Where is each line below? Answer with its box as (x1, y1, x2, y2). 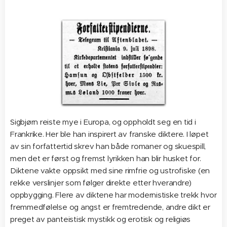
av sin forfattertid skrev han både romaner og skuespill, (10, 141, 206, 152)
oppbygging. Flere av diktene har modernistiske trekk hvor (10, 190, 217, 200)
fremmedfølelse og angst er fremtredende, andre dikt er (10, 202, 210, 212)
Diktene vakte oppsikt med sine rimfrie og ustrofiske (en (10, 166, 210, 176)
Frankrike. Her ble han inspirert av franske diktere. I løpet (10, 129, 209, 139)
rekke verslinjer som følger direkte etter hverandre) (10, 178, 192, 188)
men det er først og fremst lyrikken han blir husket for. (10, 154, 202, 164)
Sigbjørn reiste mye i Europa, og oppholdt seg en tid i (10, 117, 196, 127)
